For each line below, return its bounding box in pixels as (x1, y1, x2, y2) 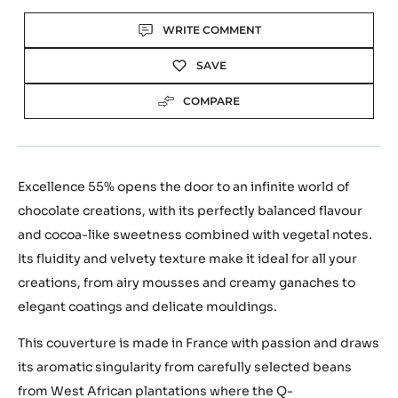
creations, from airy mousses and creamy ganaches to (18, 275, 355, 291)
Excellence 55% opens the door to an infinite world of (18, 179, 349, 195)
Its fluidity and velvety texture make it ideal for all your (18, 251, 357, 267)
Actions (18, 12, 104, 40)
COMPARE (183, 94, 240, 108)
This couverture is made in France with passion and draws (18, 335, 379, 352)
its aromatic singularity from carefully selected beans (18, 359, 352, 376)
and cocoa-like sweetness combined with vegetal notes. (18, 227, 372, 243)
